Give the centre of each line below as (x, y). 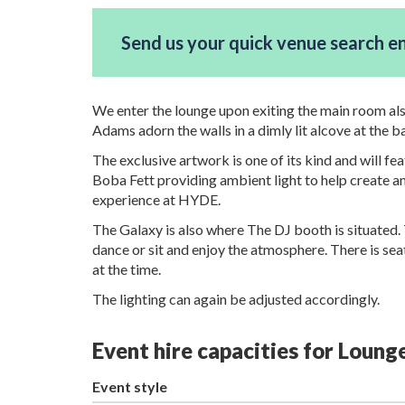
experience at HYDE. (156, 200)
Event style (130, 387)
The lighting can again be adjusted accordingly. (236, 299)
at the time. (127, 269)
